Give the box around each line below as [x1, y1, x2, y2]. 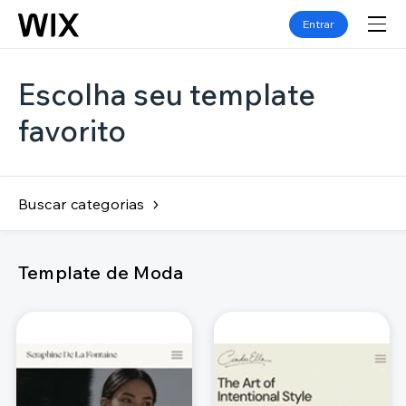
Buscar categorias [18, 194, 145, 213]
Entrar [303, 16, 334, 31]
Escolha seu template [18, 76, 315, 112]
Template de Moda [18, 261, 184, 284]
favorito [18, 112, 126, 149]
